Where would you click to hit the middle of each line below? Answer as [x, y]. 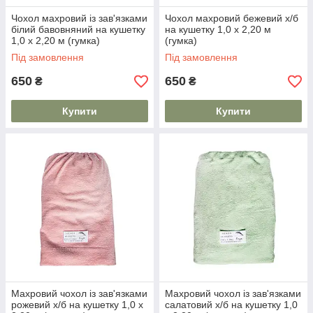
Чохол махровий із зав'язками [79, 18]
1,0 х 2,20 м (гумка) [56, 41]
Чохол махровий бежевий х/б [232, 18]
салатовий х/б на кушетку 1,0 [231, 305]
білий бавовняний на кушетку [78, 29]
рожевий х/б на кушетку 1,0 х [77, 305]
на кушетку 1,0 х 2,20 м [218, 29]
